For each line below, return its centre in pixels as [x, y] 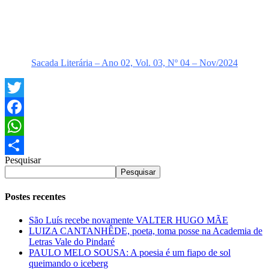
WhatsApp [25, 145]
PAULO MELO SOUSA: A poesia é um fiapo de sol [130, 252]
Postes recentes [35, 196]
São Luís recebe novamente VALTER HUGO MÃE [128, 220]
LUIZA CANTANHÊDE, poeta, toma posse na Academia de [146, 231]
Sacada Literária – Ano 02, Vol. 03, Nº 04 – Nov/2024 [134, 63]
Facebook [23, 126]
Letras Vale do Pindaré [72, 241]
